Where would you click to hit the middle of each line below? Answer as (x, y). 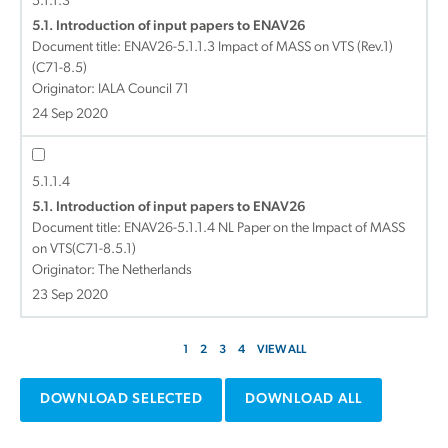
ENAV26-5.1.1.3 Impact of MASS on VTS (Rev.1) (258, 47)
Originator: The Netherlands (112, 270)
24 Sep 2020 (70, 114)
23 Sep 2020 (70, 295)
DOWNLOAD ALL (303, 399)
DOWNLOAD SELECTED (121, 399)
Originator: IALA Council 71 (110, 89)
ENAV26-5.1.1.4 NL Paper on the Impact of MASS (264, 228)
